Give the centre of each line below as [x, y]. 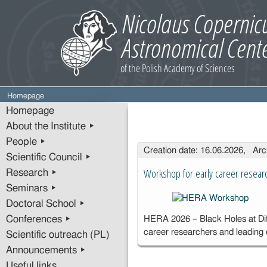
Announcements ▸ [46, 250]
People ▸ [26, 142]
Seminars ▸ [31, 188]
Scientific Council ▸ [49, 157]
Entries [152, 146]
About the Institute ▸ [50, 126]
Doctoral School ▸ [46, 204]
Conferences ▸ [38, 219]
